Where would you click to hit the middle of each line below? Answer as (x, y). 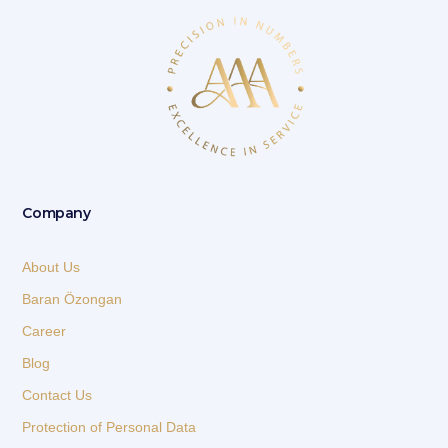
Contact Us (57, 395)
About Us (51, 267)
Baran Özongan (72, 299)
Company (56, 213)
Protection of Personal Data (109, 427)
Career (44, 331)
